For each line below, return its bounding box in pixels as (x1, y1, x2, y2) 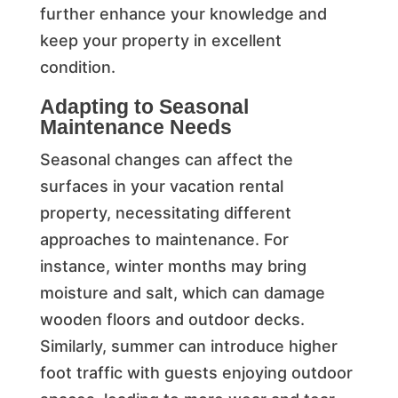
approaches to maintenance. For (39, 229, 289, 249)
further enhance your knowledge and (39, 4, 327, 23)
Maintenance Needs (39, 115, 232, 139)
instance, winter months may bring (39, 256, 306, 275)
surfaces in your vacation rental (39, 176, 283, 195)
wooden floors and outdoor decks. (39, 309, 305, 329)
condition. (39, 57, 115, 76)
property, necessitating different (39, 203, 291, 222)
